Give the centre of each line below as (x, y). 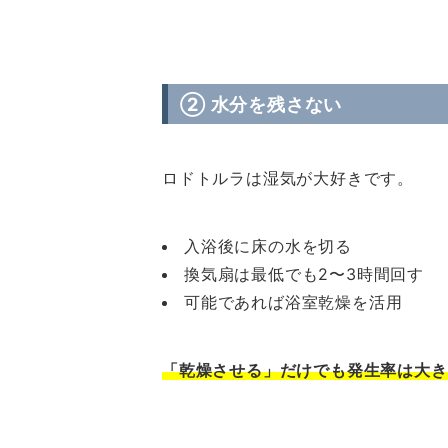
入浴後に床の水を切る (268, 246)
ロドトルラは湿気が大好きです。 (288, 178)
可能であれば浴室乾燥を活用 (293, 302)
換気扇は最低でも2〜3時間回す (304, 274)
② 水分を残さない (261, 104)
